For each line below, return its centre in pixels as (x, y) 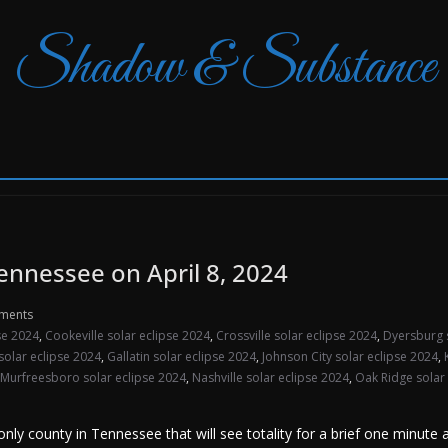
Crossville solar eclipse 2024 (296, 335)
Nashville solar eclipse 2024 (270, 377)
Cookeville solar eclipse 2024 (127, 335)
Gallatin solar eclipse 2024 (181, 356)
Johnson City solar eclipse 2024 (350, 356)
